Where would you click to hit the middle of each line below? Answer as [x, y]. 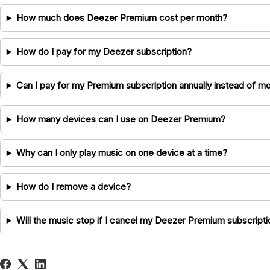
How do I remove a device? [73, 187]
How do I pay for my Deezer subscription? [104, 52]
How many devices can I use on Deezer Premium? [121, 119]
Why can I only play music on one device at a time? [121, 153]
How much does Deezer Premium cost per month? [121, 18]
